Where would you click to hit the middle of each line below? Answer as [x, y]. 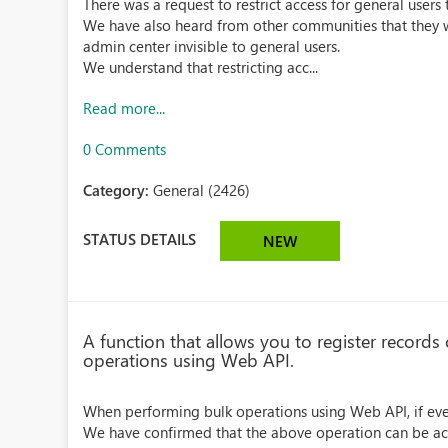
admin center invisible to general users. [212, 46]
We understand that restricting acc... [201, 67]
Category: [118, 190]
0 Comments [125, 149]
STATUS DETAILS [140, 238]
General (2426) [202, 190]
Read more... [124, 108]
